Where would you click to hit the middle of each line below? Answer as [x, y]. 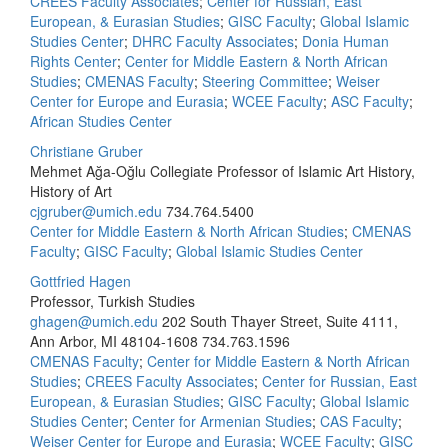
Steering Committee [265, 81]
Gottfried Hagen [80, 281]
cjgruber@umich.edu [96, 211]
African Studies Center [101, 121]
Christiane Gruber [86, 151]
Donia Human [345, 41]
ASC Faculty [370, 101]
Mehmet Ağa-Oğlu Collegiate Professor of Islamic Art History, [222, 171]
